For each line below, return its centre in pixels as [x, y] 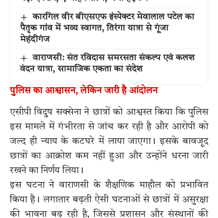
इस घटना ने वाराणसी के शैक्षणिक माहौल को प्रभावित [109, 185]
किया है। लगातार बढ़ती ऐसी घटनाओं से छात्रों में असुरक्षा [109, 200]
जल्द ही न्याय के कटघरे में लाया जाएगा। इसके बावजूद [109, 141]
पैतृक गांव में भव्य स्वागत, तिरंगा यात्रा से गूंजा [94, 28]
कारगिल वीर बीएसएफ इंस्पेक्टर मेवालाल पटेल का [113, 17]
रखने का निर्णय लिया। [47, 171]
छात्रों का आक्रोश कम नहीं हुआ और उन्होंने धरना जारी [109, 156]
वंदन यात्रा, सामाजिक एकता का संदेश [81, 69]
